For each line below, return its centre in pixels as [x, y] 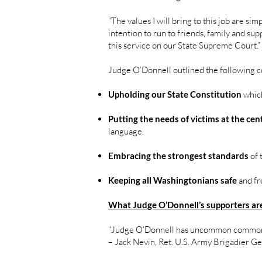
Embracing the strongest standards [178, 156]
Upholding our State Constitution [176, 94]
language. [126, 131]
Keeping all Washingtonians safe [173, 180]
